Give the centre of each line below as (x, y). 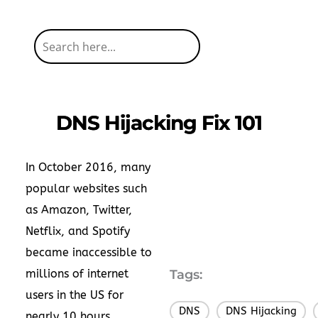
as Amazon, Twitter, (79, 210)
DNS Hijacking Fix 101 (159, 123)
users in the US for (75, 295)
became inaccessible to (89, 252)
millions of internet (77, 274)
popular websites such (86, 188)
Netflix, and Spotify (78, 231)
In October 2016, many (88, 167)
